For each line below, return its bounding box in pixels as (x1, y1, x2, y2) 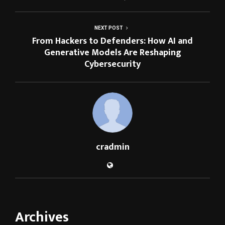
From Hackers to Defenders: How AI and (32, 33, 193, 49)
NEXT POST (94, 25, 123, 31)
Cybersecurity (84, 56, 141, 72)
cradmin (95, 139, 130, 155)
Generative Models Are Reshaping (44, 45, 181, 60)
